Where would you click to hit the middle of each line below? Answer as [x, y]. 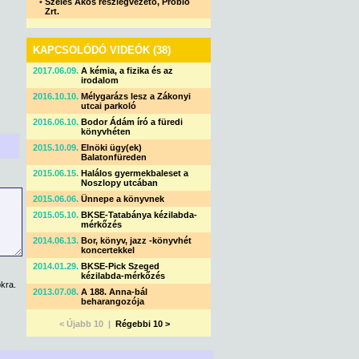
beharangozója [113, 301]
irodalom [100, 80]
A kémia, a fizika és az [127, 71]
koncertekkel [108, 250]
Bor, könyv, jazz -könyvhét [136, 240]
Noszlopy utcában [119, 183]
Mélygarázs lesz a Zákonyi [136, 96]
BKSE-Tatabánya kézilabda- [139, 215]
